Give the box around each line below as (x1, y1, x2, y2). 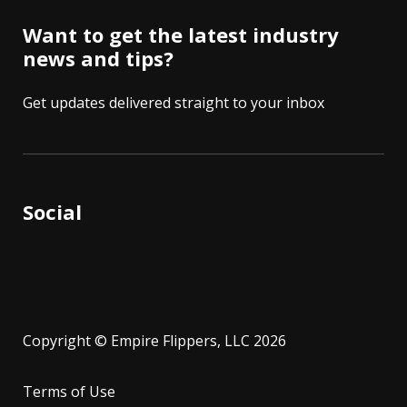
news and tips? (23, 44, 174, 72)
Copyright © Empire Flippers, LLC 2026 (23, 330, 286, 351)
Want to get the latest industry (23, 20, 339, 48)
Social (23, 197, 82, 225)
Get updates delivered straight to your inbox (23, 92, 324, 113)
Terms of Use (23, 381, 115, 402)
